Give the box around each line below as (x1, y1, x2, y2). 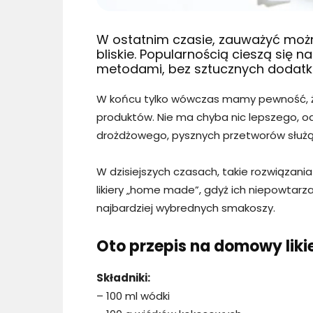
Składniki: (96, 270, 150, 286)
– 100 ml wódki (96, 289, 170, 304)
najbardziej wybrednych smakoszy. (96, 201, 275, 216)
